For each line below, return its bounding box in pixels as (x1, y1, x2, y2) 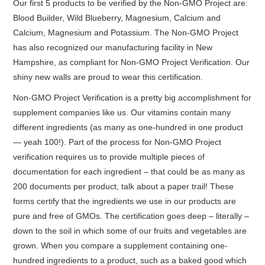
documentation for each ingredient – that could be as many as (13, 167, 245, 176)
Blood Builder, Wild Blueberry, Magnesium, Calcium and (13, 13, 221, 22)
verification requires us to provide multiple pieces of (13, 152, 205, 161)
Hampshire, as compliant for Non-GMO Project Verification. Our (13, 57, 250, 67)
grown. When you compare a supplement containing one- (13, 241, 228, 250)
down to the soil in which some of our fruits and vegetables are (13, 226, 247, 235)
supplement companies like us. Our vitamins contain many (13, 108, 231, 117)
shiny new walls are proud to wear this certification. (13, 72, 203, 82)
